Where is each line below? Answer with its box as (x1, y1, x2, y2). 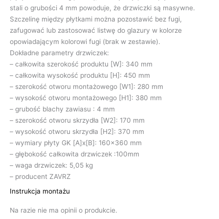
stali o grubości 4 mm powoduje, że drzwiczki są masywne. (10, 3, 195, 12)
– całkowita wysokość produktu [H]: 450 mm (10, 71, 150, 79)
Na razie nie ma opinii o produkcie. (10, 206, 117, 215)
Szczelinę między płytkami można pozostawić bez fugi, (10, 15, 182, 23)
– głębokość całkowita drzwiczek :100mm (10, 150, 139, 158)
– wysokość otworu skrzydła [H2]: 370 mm (10, 127, 144, 135)
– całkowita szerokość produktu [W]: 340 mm (10, 60, 153, 68)
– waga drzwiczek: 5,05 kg (10, 161, 93, 169)
